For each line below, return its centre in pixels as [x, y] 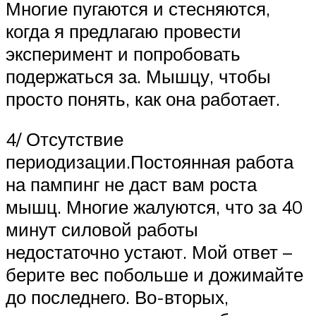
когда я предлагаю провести [123, 31]
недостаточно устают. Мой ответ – [149, 252]
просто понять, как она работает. [143, 98]
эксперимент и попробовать [123, 53]
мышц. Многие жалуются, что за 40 [154, 207]
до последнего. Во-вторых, [117, 297]
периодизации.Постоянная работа [150, 162]
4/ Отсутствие [65, 139]
